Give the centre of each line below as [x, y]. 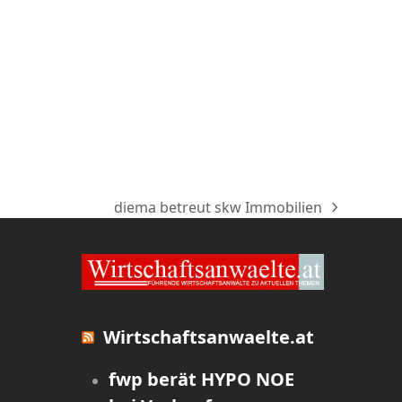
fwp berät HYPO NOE [201, 380]
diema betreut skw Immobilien [218, 207]
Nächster [144, 217]
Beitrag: [139, 238]
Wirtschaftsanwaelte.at [209, 337]
